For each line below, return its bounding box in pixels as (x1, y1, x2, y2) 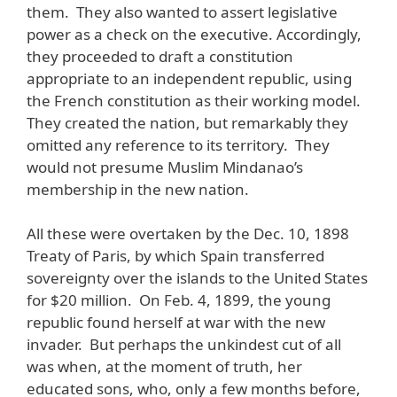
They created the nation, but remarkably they (27, 112, 348, 133)
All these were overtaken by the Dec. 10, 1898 (27, 223, 349, 245)
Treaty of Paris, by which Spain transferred (27, 245, 324, 267)
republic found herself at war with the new (27, 312, 325, 333)
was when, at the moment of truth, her (27, 356, 302, 378)
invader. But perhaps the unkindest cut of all (27, 334, 341, 355)
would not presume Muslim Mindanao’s (27, 156, 303, 177)
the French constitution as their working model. (27, 90, 364, 111)
